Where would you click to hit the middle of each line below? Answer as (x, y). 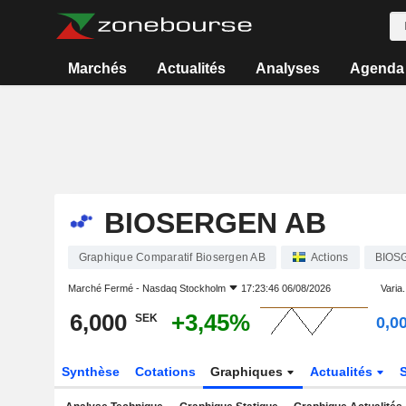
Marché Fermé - (105, 288)
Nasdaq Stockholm (184, 288)
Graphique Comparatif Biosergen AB (172, 257)
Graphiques (249, 372)
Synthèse (90, 372)
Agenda (377, 68)
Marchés (98, 68)
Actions (329, 257)
